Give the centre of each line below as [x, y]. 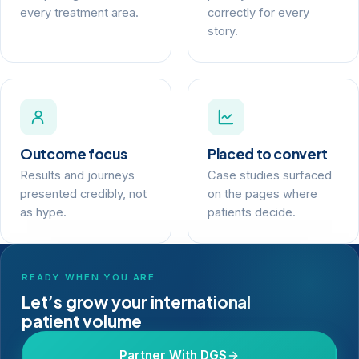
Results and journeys [77, 176]
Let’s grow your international [136, 302]
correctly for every [258, 13]
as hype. [43, 213]
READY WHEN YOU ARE [89, 278]
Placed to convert [268, 154]
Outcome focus [74, 154]
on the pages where [262, 194]
